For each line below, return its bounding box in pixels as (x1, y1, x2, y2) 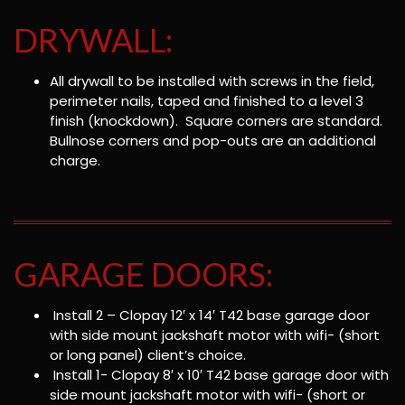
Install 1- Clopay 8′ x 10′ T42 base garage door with (50, 364, 389, 384)
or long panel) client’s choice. (50, 344, 246, 364)
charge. (50, 151, 100, 171)
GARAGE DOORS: (14, 253, 273, 294)
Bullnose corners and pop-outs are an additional (50, 131, 376, 151)
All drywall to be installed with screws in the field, (50, 71, 374, 91)
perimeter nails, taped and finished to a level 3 (50, 91, 363, 111)
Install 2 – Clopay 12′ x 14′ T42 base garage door (50, 305, 370, 325)
